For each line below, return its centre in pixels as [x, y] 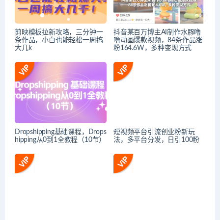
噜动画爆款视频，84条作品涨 [158, 41]
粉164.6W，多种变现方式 [153, 48]
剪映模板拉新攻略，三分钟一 [59, 33]
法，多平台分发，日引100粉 [157, 140]
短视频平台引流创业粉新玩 [154, 132]
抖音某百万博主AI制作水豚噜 [157, 33]
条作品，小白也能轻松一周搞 [59, 41]
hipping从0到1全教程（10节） [60, 140]
